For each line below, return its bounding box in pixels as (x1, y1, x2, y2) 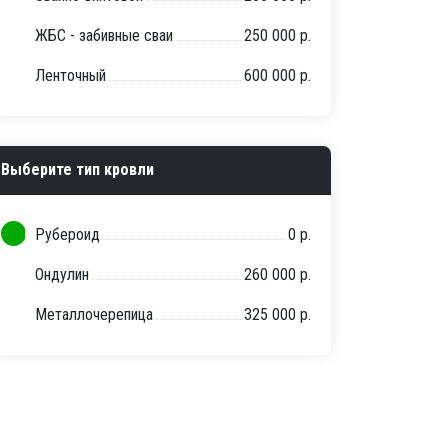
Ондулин (35, 265, 89, 285)
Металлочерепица (35, 305, 153, 325)
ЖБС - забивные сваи (35, 26, 173, 46)
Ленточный (35, 66, 106, 86)
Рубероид (35, 225, 100, 245)
